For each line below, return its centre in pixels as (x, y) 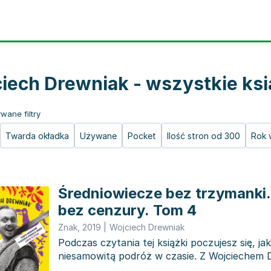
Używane (98, 136)
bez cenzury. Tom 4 (127, 210)
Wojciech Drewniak (147, 227)
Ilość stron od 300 (204, 136)
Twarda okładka (37, 136)
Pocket (142, 136)
